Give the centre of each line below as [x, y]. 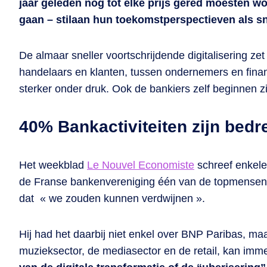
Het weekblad [53, 165]
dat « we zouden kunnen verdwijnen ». [112, 198]
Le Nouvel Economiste [141, 165]
